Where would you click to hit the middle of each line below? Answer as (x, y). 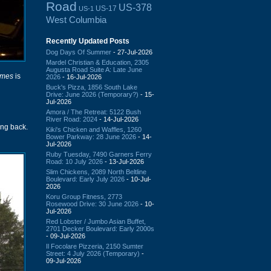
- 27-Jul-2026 (132, 52)
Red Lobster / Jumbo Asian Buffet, (96, 221)
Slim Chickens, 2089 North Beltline (96, 171)
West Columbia (76, 19)
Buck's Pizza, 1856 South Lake (92, 87)
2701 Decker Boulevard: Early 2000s (100, 228)
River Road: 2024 (72, 119)
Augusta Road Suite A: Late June (94, 69)
